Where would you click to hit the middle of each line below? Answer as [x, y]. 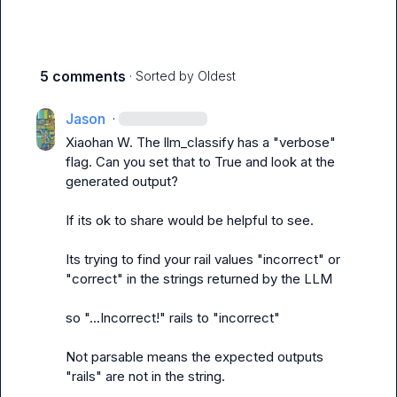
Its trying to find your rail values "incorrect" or [203, 259]
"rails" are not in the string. [146, 376]
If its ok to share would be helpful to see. [190, 220]
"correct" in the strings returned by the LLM [199, 279]
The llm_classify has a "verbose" [235, 142]
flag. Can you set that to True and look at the [201, 162]
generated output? [122, 181]
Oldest [217, 76]
